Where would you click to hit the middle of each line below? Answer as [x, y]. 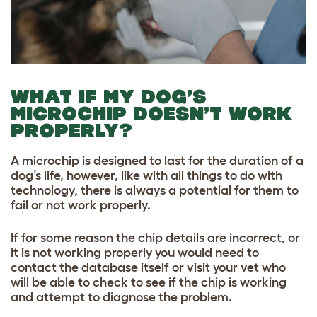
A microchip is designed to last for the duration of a [157, 160]
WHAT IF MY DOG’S [109, 96]
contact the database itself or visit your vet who [148, 267]
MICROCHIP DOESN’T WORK [151, 113]
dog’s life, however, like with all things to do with [146, 175]
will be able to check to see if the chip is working [149, 282]
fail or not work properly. [81, 205]
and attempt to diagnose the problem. [121, 297]
